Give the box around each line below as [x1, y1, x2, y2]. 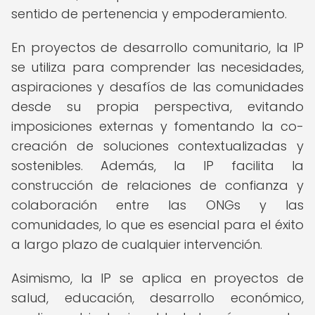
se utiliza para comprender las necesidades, [11, 58, 304, 76]
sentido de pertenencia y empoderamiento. [11, 5, 287, 22]
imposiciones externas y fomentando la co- [11, 117, 304, 135]
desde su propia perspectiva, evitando [11, 98, 304, 115]
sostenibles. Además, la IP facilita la [11, 157, 304, 174]
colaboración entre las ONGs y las [11, 196, 304, 214]
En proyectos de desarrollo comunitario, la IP [11, 39, 304, 56]
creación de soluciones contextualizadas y [11, 137, 304, 155]
